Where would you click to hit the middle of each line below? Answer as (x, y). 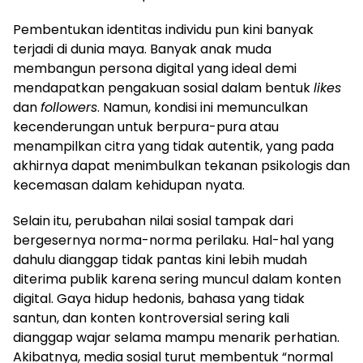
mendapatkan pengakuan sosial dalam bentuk (163, 88)
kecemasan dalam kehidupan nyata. (129, 185)
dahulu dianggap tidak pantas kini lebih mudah (160, 259)
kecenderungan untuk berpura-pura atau (146, 126)
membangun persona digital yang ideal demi (155, 68)
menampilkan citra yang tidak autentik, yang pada (173, 146)
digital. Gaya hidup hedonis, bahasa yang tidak (159, 298)
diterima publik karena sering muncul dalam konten (177, 279)
